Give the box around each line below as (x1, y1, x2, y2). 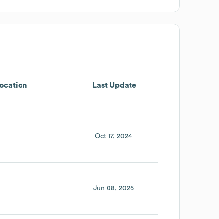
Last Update (92, 81, 136, 89)
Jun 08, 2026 (93, 184, 134, 192)
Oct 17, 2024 (95, 132, 132, 140)
